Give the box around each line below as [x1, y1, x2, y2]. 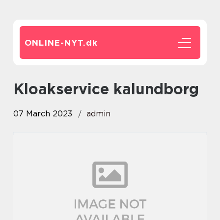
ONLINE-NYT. [25, 38, 86, 48]
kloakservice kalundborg [24, 80, 199, 98]
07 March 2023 [13, 109, 72, 118]
